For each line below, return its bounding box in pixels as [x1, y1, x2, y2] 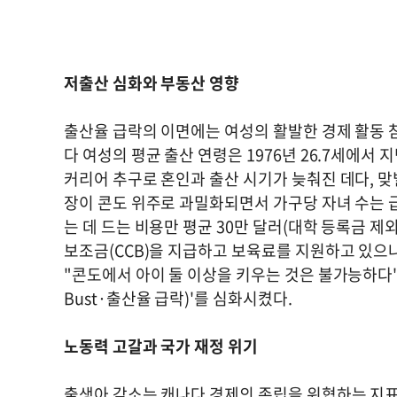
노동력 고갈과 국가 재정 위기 [64, 334, 258, 358]
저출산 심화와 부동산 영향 [64, 71, 240, 95]
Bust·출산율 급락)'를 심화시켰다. [64, 286, 292, 310]
